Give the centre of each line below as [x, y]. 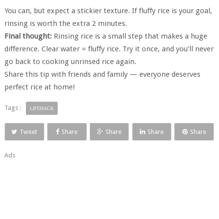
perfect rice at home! [39, 87]
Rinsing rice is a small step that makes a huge [129, 36]
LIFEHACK [42, 108]
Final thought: [28, 36]
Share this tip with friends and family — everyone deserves [102, 74]
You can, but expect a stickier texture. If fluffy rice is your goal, [108, 11]
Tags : [12, 108]
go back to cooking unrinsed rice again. [70, 61]
